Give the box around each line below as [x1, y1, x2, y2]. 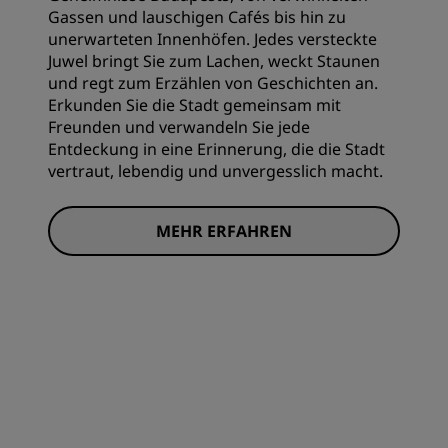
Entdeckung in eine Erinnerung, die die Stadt [48, 137, 385, 160]
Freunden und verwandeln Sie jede [48, 115, 310, 138]
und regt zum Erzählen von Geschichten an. [48, 71, 378, 94]
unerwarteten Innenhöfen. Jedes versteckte [48, 27, 377, 50]
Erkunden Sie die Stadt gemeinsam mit [48, 93, 341, 116]
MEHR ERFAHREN [156, 219, 292, 242]
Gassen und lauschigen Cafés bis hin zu [48, 5, 346, 28]
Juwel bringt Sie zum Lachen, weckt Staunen [48, 49, 380, 72]
